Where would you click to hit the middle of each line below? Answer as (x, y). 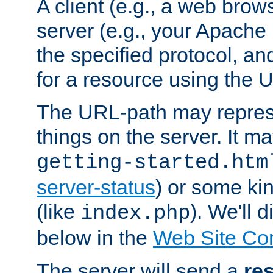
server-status (96, 187)
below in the (95, 237)
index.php (135, 213)
